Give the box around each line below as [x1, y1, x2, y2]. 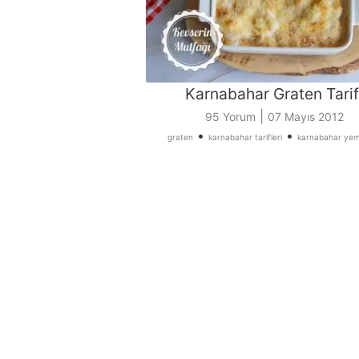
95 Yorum [204, 110, 256, 124]
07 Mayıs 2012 [267, 110, 344, 124]
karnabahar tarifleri [208, 132, 282, 143]
